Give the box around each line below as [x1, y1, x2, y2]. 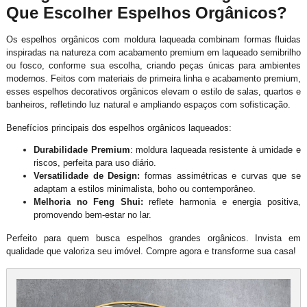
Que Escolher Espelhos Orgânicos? [5, 3, 287, 22]
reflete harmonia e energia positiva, [143, 196, 302, 207]
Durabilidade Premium [33, 144, 130, 155]
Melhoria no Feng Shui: [33, 196, 143, 207]
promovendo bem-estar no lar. [33, 209, 151, 220]
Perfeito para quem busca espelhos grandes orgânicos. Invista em [5, 232, 302, 243]
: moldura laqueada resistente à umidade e [130, 144, 302, 155]
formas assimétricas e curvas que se [140, 170, 302, 181]
